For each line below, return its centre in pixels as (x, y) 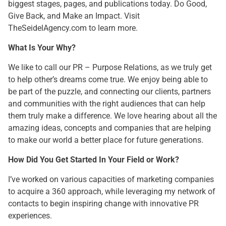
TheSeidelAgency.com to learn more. (73, 28)
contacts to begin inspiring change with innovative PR (103, 204)
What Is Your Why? (42, 48)
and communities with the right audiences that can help (107, 104)
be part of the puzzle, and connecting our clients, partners (109, 92)
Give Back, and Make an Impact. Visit (74, 16)
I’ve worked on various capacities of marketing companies (111, 179)
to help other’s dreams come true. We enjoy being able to (108, 79)
